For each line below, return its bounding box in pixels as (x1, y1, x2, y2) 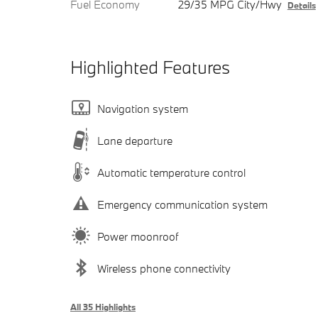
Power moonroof (97, 229, 178, 243)
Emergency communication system (97, 197, 268, 212)
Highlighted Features (70, 55, 230, 79)
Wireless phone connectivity (97, 261, 231, 275)
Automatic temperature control (97, 165, 246, 180)
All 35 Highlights (70, 301, 136, 313)
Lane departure (97, 133, 172, 148)
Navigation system (97, 101, 188, 116)
